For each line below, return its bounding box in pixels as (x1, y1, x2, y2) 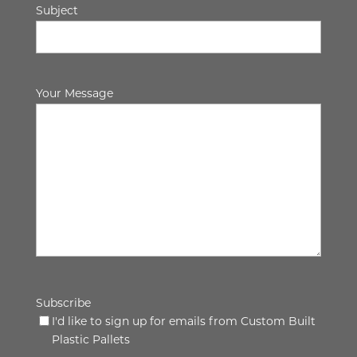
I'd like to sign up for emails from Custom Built (51, 316, 316, 329)
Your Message (35, 88, 113, 101)
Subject (35, 5, 78, 18)
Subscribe (35, 298, 91, 311)
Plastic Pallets (51, 335, 130, 347)
